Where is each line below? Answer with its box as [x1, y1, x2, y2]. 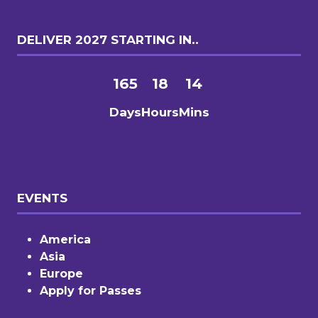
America [40, 232, 91, 246]
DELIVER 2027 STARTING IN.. [17, 31, 199, 47]
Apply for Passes [40, 283, 141, 297]
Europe [40, 266, 83, 280]
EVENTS [17, 190, 67, 205]
